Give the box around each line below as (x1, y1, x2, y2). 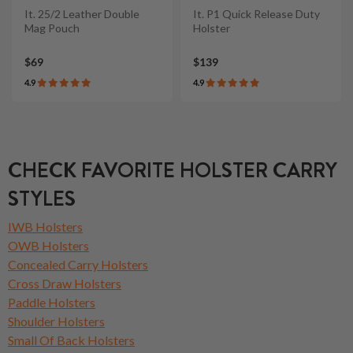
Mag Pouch (24, 21, 80, 35)
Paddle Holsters (8, 294, 95, 310)
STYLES (8, 184, 76, 214)
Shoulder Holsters (8, 313, 105, 329)
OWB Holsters (8, 237, 89, 253)
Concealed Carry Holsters (8, 256, 148, 272)
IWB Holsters (8, 218, 83, 234)
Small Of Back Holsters (8, 332, 135, 347)
